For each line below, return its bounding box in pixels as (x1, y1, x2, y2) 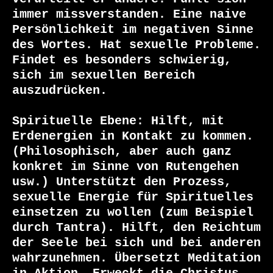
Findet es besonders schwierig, (12, 54, 232, 67)
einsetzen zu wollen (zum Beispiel (12, 206, 253, 219)
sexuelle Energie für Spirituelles (12, 191, 253, 204)
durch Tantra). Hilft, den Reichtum (12, 221, 261, 235)
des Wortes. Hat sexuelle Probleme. (12, 38, 261, 52)
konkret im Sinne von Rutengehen (12, 160, 239, 174)
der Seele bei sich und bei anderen (12, 236, 261, 250)
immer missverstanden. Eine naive (12, 8, 246, 21)
